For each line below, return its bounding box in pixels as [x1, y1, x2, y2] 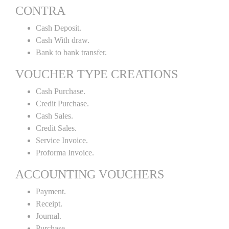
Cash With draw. [36, 36, 89, 44]
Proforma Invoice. [36, 148, 94, 157]
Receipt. [36, 199, 62, 208]
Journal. [36, 212, 61, 220]
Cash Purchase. [36, 87, 85, 96]
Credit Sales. [36, 124, 77, 132]
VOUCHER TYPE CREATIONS [15, 67, 178, 81]
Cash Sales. [36, 111, 73, 120]
